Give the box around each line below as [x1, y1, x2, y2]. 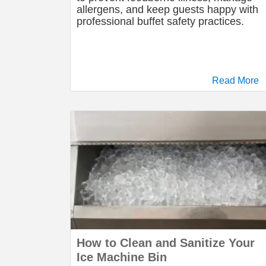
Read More [212, 75, 259, 85]
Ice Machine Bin [77, 251, 167, 264]
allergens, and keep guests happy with [77, 4, 258, 15]
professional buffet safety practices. [77, 15, 244, 27]
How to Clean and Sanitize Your [77, 236, 255, 249]
